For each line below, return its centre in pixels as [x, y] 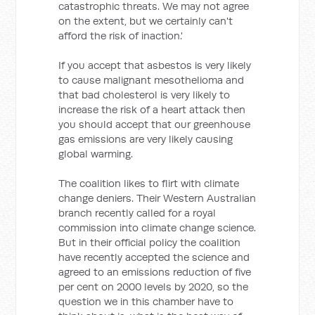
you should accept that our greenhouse [155, 124]
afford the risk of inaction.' [121, 36]
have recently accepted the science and [154, 257]
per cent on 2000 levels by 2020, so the [154, 287]
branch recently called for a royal [137, 213]
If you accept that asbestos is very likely [155, 65]
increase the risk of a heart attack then [152, 109]
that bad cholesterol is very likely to [144, 95]
